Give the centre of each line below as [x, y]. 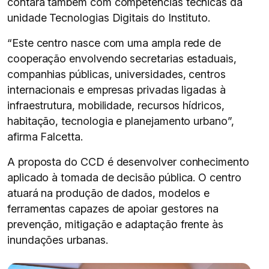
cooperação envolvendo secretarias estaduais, [122, 59]
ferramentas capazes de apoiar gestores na [113, 209]
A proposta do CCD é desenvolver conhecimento [128, 162]
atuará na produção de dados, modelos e [109, 193]
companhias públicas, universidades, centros [116, 74]
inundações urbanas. [58, 240]
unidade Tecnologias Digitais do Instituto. [109, 18]
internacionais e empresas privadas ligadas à [116, 90]
